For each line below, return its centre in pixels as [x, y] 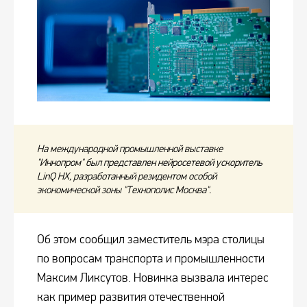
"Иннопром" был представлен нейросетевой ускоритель [150, 163]
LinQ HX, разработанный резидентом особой [127, 176]
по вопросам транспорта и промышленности [151, 259]
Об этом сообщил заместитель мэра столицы [151, 240]
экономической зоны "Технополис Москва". [124, 190]
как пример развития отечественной [131, 297]
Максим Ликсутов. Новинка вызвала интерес [153, 278]
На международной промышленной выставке [130, 149]
